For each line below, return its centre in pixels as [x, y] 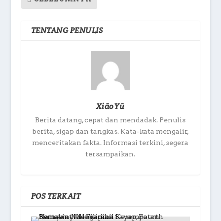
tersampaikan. [110, 154]
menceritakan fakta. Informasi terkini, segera [110, 142]
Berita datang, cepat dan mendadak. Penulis [110, 120]
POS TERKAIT [56, 196]
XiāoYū [110, 106]
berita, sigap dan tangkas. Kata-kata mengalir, [110, 131]
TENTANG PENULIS [67, 30]
